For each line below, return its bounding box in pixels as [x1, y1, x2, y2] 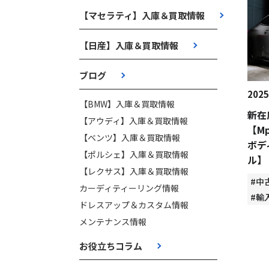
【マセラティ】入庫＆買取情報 [79, 9, 205, 22]
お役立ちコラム [79, 240, 142, 252]
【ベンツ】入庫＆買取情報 [79, 131, 180, 144]
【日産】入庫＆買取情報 [79, 39, 178, 52]
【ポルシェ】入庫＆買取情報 [79, 148, 189, 160]
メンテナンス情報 [79, 216, 147, 228]
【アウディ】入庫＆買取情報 [79, 115, 188, 127]
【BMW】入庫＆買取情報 [79, 98, 175, 110]
